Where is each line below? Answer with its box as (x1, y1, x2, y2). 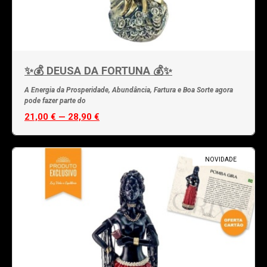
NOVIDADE (204, 155, 237, 163)
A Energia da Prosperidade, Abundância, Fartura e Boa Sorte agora (24, 85, 233, 94)
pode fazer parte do (24, 96, 86, 105)
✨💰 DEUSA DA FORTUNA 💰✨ (24, 64, 172, 77)
